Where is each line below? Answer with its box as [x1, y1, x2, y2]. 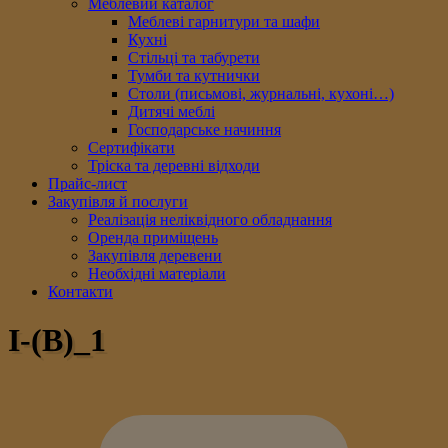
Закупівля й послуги [48, 192, 188, 210]
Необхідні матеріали [88, 264, 226, 282]
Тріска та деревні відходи [88, 156, 260, 174]
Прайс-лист [48, 174, 127, 192]
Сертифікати [88, 138, 175, 156]
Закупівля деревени [88, 246, 222, 264]
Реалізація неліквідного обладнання [88, 210, 332, 228]
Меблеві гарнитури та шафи [128, 12, 320, 30]
